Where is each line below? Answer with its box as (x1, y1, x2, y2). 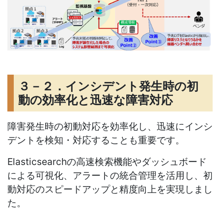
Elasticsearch (7, 156, 67, 168)
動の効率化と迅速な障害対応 (18, 92, 173, 107)
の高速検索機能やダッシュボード (67, 156, 207, 168)
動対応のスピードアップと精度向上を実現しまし (7, 183, 213, 195)
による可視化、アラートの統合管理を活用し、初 (7, 169, 213, 182)
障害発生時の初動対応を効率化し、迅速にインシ (7, 120, 213, 133)
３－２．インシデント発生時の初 (18, 79, 199, 93)
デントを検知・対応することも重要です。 (7, 134, 185, 146)
